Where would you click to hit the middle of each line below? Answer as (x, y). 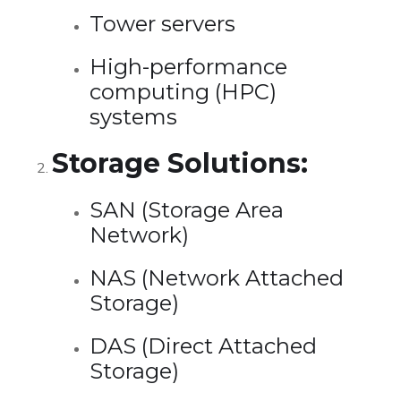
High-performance (188, 66)
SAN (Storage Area (187, 209)
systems (133, 116)
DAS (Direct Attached (203, 346)
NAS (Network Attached (217, 277)
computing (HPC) (183, 91)
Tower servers (162, 23)
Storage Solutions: (180, 163)
